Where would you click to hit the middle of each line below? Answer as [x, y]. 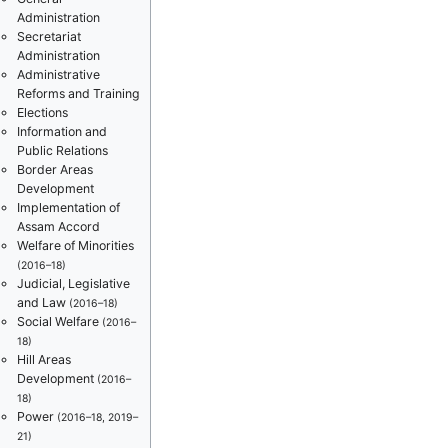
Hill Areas [43, 360]
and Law [42, 303]
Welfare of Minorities [75, 246]
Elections [42, 113]
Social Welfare [59, 322]
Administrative [58, 75]
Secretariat [48, 37]
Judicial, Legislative [73, 284]
